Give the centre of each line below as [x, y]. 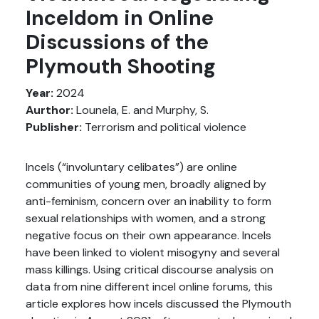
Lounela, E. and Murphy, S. [141, 110]
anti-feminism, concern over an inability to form [148, 201]
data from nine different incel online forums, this [149, 286]
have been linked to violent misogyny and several [153, 252]
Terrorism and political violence [164, 127]
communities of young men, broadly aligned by [146, 184]
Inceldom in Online [120, 18]
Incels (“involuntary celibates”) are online [131, 167]
